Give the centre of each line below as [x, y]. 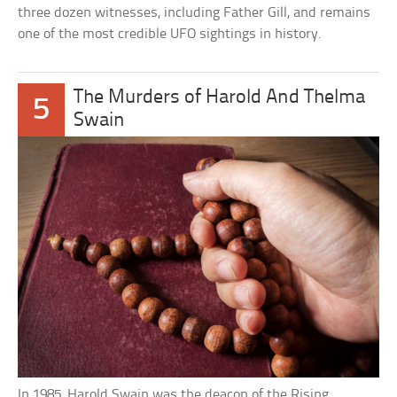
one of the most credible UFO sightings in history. [170, 35]
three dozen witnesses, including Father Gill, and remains [195, 13]
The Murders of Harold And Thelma [219, 98]
